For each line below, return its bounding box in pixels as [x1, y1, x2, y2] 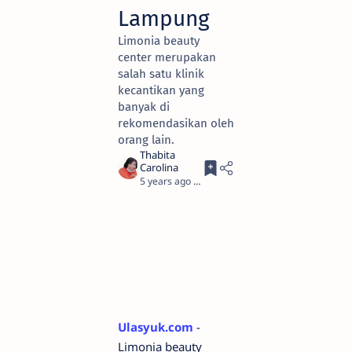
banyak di [118, 100, 170, 114]
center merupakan [118, 50, 216, 64]
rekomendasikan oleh [118, 116, 234, 130]
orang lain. [118, 133, 174, 147]
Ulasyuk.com [118, 319, 193, 335]
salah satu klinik [118, 67, 204, 81]
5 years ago [140, 174, 191, 188]
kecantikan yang [118, 83, 204, 97]
